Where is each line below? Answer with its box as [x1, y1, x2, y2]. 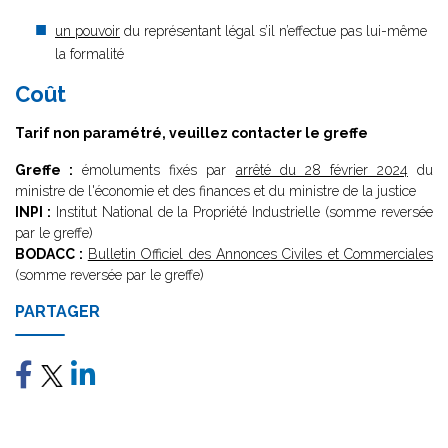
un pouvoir [55, 23, 120, 39]
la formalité [55, 46, 124, 62]
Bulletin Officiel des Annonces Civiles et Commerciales [87, 246, 433, 262]
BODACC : [15, 246, 88, 262]
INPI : [15, 204, 51, 220]
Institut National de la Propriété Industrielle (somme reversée [50, 204, 434, 220]
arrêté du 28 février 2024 [235, 162, 408, 178]
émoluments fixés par [73, 162, 236, 178]
